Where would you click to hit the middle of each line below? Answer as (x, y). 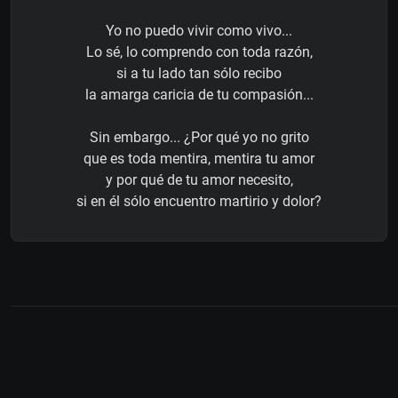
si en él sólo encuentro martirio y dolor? (199, 201)
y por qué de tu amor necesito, (199, 179)
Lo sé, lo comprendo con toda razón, (199, 52)
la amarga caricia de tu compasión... (199, 94)
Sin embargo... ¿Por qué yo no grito (199, 137)
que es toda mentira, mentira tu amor (199, 158)
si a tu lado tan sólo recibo (199, 73)
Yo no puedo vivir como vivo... (199, 30)
